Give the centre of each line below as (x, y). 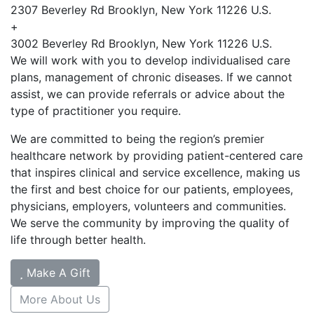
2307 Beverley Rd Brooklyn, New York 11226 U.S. (141, 9)
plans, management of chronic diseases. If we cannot (151, 77)
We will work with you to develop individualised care (150, 60)
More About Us (60, 299)
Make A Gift (59, 272)
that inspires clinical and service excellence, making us (155, 172)
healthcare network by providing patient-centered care (157, 155)
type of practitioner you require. (96, 110)
